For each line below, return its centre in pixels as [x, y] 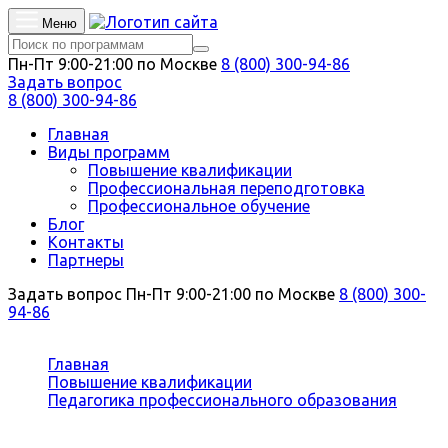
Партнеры [86, 260]
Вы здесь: [88, 346]
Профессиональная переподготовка [226, 188]
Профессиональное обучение [199, 206]
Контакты [86, 242]
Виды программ [109, 152]
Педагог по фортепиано [139, 418]
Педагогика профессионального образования [222, 400]
